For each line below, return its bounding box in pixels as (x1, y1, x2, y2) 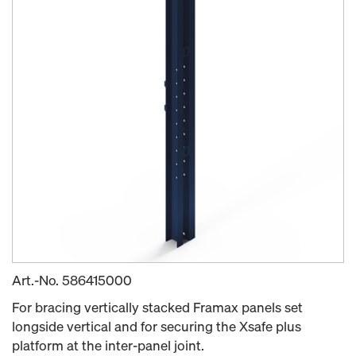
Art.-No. (12, 271, 62, 290)
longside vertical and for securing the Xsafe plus (12, 317, 301, 336)
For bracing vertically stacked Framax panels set (12, 298, 303, 317)
